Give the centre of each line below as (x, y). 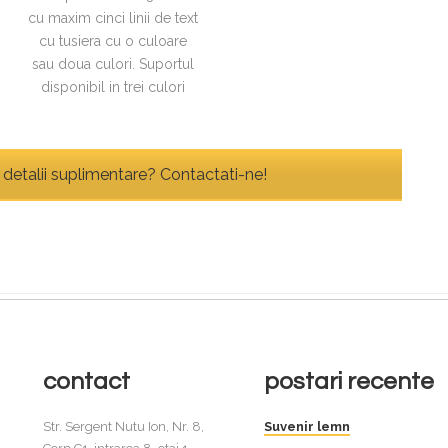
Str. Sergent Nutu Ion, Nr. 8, (124, 426)
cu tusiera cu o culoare (113, 41)
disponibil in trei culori (113, 87)
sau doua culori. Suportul (113, 64)
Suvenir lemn (306, 426)
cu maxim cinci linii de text (113, 18)
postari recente (348, 381)
